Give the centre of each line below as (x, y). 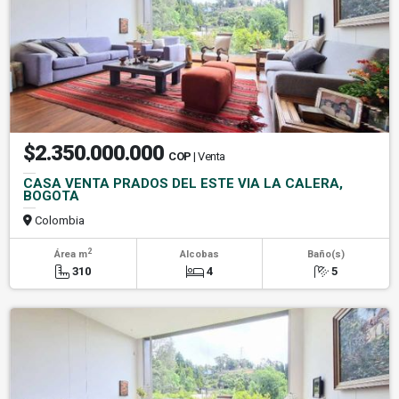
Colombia (58, 220)
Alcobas (199, 254)
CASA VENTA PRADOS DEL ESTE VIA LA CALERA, (183, 183)
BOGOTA (51, 195)
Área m (70, 254)
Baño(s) (326, 254)
